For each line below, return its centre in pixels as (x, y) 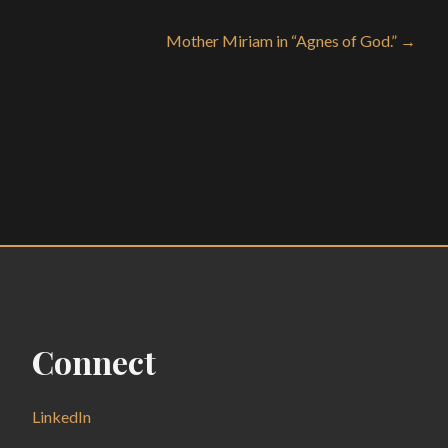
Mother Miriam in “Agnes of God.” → (291, 40)
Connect (94, 361)
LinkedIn (61, 416)
